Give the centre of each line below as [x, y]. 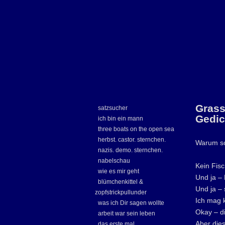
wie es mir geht [119, 171]
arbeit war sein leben [127, 213]
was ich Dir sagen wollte [131, 203]
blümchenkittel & [121, 182]
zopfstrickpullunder [121, 192]
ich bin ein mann [121, 119]
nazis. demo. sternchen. [130, 150]
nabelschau [114, 161]
